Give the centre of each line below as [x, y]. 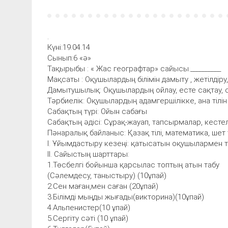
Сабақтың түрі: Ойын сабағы [97, 111]
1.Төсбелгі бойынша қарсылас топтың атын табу [133, 165]
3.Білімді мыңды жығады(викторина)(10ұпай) [126, 197]
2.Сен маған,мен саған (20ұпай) [103, 186]
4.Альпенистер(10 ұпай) [89, 207]
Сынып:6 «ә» [69, 58]
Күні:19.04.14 [69, 47]
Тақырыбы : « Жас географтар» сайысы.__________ [134, 68]
